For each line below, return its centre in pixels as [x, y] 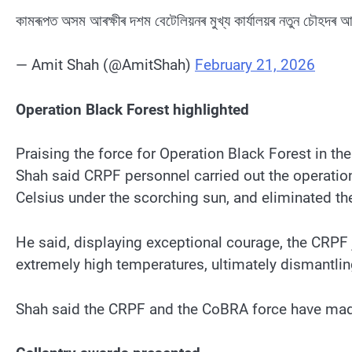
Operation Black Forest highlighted [132, 109]
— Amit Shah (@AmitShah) [105, 65]
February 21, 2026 [255, 65]
